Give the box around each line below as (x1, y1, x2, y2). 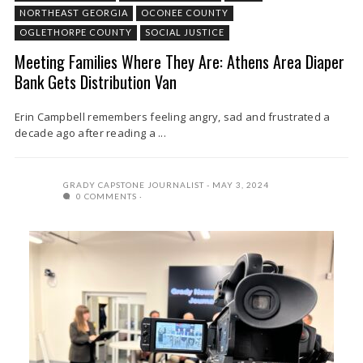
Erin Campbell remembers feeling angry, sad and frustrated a (15, 109, 331, 124)
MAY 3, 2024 (212, 180, 269, 190)
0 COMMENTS (74, 191, 137, 201)
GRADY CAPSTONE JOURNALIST (63, 180, 204, 190)
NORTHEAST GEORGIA (19, 7, 128, 18)
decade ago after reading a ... (15, 126, 167, 140)
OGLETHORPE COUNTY (19, 27, 132, 37)
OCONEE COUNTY (141, 7, 228, 18)
